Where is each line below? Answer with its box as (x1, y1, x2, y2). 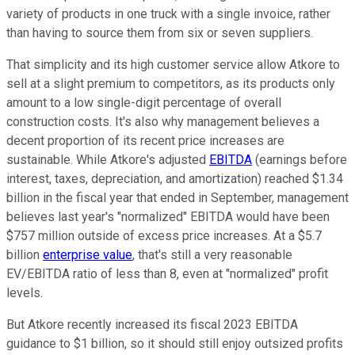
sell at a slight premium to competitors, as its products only (6, 76, 335, 92)
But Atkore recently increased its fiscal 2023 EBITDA (6, 317, 298, 333)
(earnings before (252, 152, 347, 168)
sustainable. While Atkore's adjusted (6, 152, 209, 168)
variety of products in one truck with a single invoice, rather (6, 6, 330, 22)
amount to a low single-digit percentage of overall (6, 95, 281, 111)
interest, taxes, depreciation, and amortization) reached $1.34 (6, 171, 343, 187)
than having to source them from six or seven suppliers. (6, 25, 313, 41)
